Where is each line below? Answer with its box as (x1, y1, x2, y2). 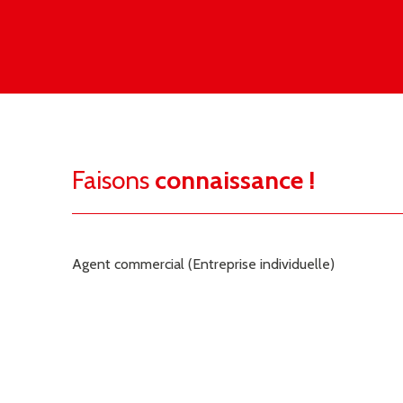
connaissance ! (155, 164, 315, 195)
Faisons (72, 164, 155, 195)
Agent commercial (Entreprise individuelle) (72, 255, 335, 273)
